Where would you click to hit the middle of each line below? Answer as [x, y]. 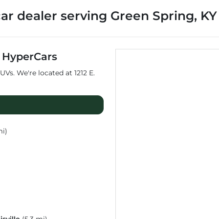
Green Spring [152, 16]
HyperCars [30, 57]
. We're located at [44, 73]
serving [86, 16]
